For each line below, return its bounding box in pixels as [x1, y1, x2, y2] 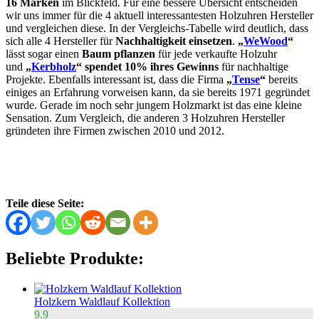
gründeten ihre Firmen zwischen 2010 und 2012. [6, 125, 224, 137]
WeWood [244, 35, 288, 48]
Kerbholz [31, 61, 76, 73]
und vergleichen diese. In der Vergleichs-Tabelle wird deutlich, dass [6, 22, 308, 35]
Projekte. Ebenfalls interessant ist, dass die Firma [6, 73, 226, 86]
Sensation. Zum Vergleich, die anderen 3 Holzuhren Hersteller [6, 112, 285, 125]
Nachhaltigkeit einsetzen [115, 35, 232, 48]
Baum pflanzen [82, 48, 155, 61]
